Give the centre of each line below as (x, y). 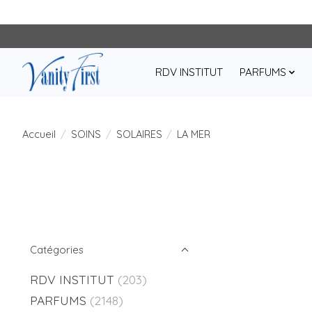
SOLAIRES (139, 134)
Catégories (57, 250)
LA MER (194, 134)
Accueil (39, 134)
